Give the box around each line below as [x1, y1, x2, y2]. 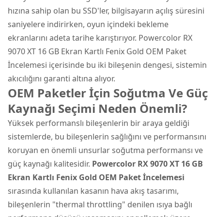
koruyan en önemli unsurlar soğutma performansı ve [8, 144, 203, 155]
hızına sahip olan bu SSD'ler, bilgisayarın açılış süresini [8, 5, 204, 16]
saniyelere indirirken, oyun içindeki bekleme [8, 18, 169, 30]
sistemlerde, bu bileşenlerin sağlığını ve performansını [8, 131, 206, 142]
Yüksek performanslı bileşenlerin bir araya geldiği [8, 117, 189, 128]
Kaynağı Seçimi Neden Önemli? [8, 100, 187, 116]
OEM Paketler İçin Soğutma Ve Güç [8, 84, 208, 101]
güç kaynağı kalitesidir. [8, 158, 92, 169]
